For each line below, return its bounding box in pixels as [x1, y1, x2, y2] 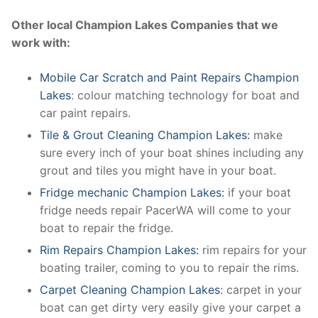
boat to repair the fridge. [40, 220, 173, 235]
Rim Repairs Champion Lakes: [40, 242, 199, 257]
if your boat [228, 185, 291, 199]
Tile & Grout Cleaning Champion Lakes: [40, 127, 250, 142]
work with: [11, 35, 70, 50]
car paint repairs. [40, 105, 131, 120]
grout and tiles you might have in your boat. [40, 163, 276, 177]
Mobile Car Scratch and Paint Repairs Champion [40, 70, 299, 84]
